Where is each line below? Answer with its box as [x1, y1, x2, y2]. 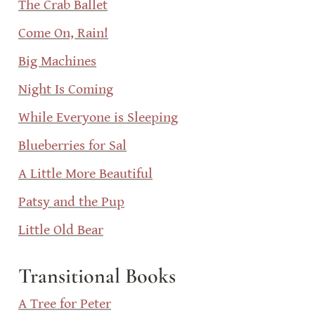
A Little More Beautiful [18, 166, 153, 182]
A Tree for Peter [18, 296, 111, 312]
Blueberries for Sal [18, 138, 127, 154]
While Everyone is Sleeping [18, 110, 178, 126]
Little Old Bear [18, 222, 103, 238]
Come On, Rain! [18, 25, 108, 41]
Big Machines [18, 53, 96, 70]
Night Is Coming [18, 82, 113, 98]
